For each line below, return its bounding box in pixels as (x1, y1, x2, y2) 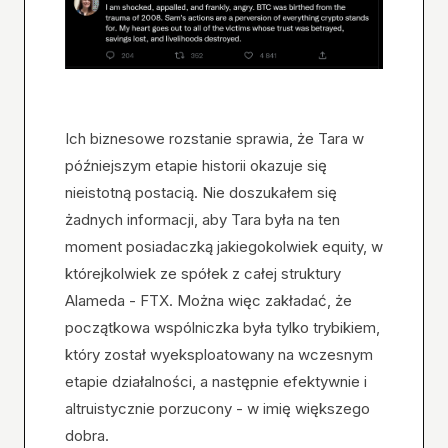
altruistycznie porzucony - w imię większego (65, 399, 370, 419)
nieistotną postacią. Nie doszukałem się (65, 183, 337, 203)
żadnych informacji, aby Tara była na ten (65, 210, 340, 230)
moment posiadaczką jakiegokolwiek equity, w (65, 237, 383, 257)
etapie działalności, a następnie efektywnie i (65, 372, 367, 392)
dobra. (65, 426, 109, 446)
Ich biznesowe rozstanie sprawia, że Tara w (65, 129, 364, 149)
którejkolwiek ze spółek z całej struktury (65, 264, 341, 284)
